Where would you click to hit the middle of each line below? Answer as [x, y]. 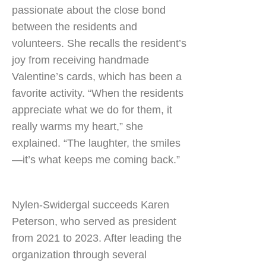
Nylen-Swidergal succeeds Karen [91, 205]
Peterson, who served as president [94, 221]
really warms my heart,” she [77, 126]
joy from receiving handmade [80, 60]
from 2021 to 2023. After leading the [97, 238]
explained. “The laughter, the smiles [96, 143]
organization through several [79, 255]
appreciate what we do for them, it [92, 110]
